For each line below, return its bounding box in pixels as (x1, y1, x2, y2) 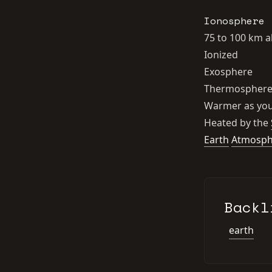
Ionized (204, 48, 238, 61)
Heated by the (204, 116, 271, 129)
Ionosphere (204, 13, 265, 28)
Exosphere (204, 65, 253, 78)
